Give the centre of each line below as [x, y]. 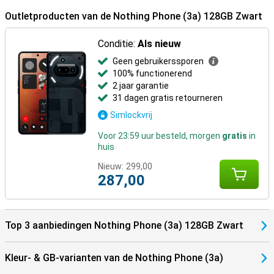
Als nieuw [160, 44]
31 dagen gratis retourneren [168, 98]
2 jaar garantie [141, 86]
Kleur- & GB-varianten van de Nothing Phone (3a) [114, 258]
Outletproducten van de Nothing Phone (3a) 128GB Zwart [134, 16]
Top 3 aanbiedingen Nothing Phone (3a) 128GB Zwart [124, 225]
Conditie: [118, 44]
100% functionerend [153, 73]
